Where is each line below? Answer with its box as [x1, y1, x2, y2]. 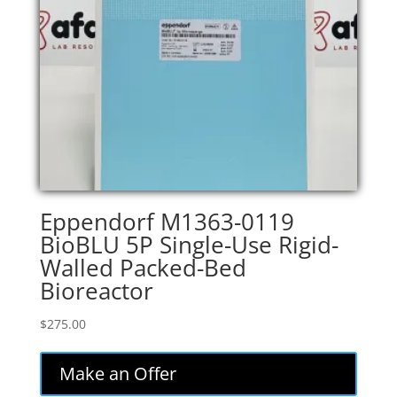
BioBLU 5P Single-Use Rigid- [39, 229, 339, 261]
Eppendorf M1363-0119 [39, 206, 294, 238]
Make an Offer [58, 362, 176, 386]
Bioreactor [39, 275, 153, 307]
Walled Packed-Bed [39, 252, 246, 284]
